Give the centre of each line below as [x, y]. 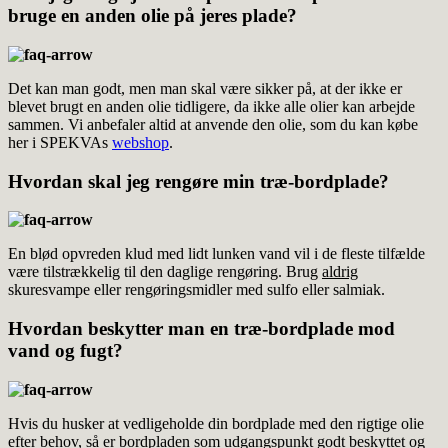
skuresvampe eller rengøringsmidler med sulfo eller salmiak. [196, 290]
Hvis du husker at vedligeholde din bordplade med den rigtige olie [216, 423]
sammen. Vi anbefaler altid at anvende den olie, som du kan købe [213, 124]
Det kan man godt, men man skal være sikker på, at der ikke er [205, 88]
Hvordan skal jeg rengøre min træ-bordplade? [198, 181]
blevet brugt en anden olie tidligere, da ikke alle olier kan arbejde [211, 106]
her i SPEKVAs [60, 142]
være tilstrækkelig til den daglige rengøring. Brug [165, 272]
